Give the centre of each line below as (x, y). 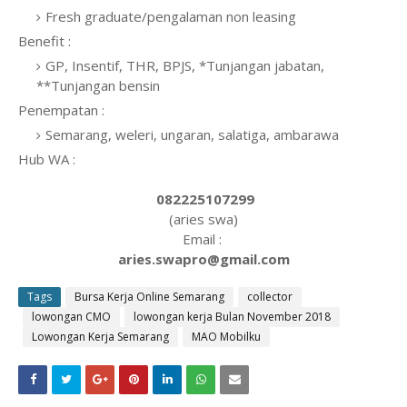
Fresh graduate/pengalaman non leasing (173, 16)
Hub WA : (47, 159)
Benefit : (46, 41)
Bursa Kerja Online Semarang (149, 297)
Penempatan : (63, 110)
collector (270, 297)
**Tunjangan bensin (100, 85)
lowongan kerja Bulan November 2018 (232, 317)
